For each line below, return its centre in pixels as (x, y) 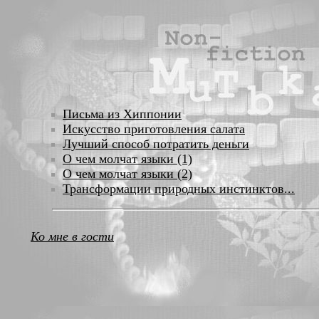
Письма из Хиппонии (122, 114)
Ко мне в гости (72, 236)
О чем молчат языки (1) (127, 159)
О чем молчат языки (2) (127, 174)
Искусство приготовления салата (154, 129)
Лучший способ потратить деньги (156, 144)
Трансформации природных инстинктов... (179, 189)
